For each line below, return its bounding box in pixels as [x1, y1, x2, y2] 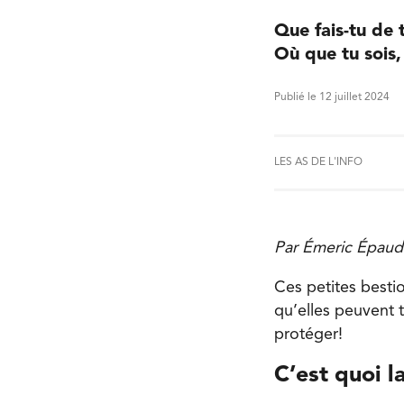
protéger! [274, 326, 343, 343]
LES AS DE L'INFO [274, 157, 363, 169]
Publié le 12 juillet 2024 [274, 92, 390, 104]
